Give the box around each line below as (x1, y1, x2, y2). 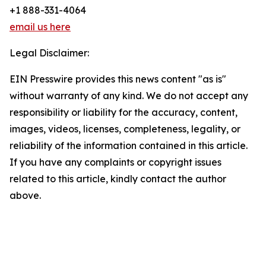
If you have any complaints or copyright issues (9, 156, 221, 169)
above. (9, 189, 41, 202)
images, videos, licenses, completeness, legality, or (9, 123, 240, 135)
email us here (9, 21, 71, 33)
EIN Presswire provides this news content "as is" (9, 73, 226, 85)
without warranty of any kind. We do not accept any (9, 90, 248, 102)
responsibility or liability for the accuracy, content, (9, 106, 237, 119)
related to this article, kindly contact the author (9, 173, 226, 185)
